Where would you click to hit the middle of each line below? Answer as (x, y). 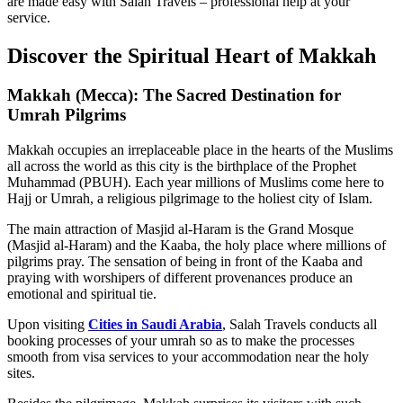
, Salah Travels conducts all (300, 325)
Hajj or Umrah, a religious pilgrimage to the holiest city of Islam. (190, 199)
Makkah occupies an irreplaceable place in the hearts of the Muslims (200, 150)
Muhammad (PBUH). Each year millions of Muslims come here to (196, 183)
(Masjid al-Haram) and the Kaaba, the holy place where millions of (197, 246)
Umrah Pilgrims (67, 115)
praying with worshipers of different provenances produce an (180, 278)
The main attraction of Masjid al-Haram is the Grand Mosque (180, 229)
